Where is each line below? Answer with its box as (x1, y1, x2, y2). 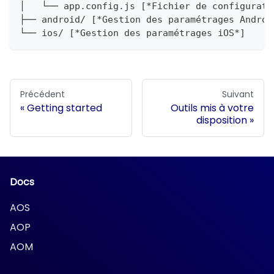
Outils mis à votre (171, 101, 254, 116)
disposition (196, 113, 247, 128)
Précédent (20, 88, 65, 101)
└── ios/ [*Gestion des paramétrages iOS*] (20, 28, 245, 39)
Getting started (27, 101, 102, 116)
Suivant (222, 88, 254, 101)
